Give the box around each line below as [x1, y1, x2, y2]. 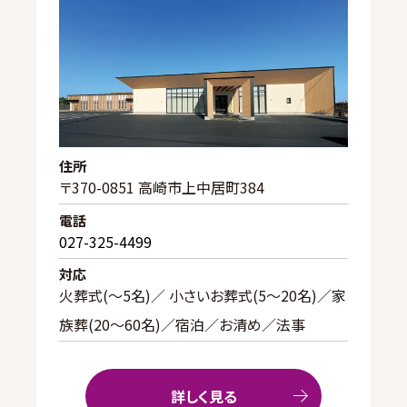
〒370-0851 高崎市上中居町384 [59, 176, 264, 199]
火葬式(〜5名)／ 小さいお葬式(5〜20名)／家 [59, 284, 346, 307]
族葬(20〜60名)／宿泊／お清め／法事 [59, 313, 305, 336]
